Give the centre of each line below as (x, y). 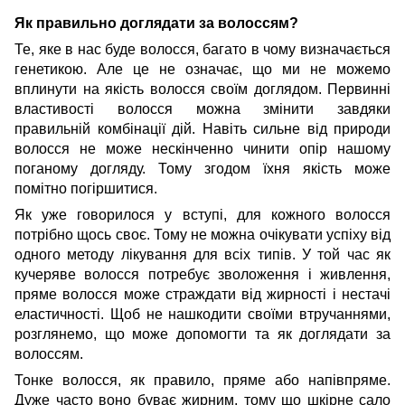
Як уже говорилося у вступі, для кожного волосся (202, 214)
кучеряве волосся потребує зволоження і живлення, (202, 274)
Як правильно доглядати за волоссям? (158, 23)
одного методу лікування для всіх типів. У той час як (202, 254)
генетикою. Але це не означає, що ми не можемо (202, 69)
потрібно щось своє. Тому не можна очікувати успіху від (202, 234)
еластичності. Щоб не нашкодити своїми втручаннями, (202, 314)
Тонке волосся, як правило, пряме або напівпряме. (202, 380)
